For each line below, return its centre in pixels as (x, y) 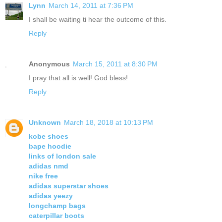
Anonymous (49, 64)
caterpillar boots (56, 216)
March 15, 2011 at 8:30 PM (115, 64)
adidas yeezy (51, 196)
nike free (43, 176)
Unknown (45, 123)
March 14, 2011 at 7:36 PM (91, 6)
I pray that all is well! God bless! (78, 78)
